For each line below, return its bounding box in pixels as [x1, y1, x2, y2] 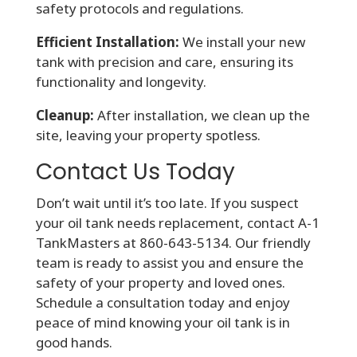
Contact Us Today [35, 155, 235, 187]
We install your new [178, 32, 305, 51]
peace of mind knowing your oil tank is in [35, 312, 290, 331]
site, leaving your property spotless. [35, 125, 261, 144]
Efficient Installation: [35, 32, 179, 51]
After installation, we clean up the [96, 105, 310, 124]
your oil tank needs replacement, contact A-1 [35, 213, 320, 232]
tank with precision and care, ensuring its [35, 52, 293, 71]
